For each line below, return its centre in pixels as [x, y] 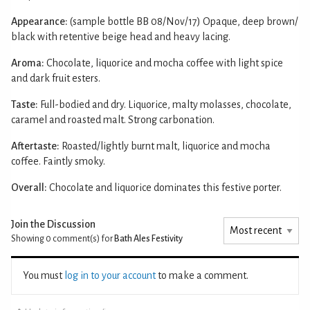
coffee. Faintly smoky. [58, 161]
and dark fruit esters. [56, 78]
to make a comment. [202, 275]
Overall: [29, 187]
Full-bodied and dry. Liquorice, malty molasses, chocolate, [166, 104]
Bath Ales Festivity [148, 238]
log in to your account [110, 275]
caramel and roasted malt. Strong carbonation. [113, 119]
